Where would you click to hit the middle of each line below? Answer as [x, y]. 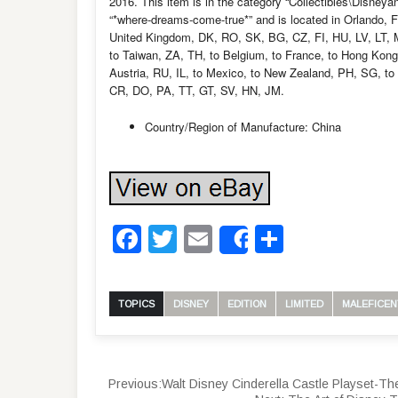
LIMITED [304, 303]
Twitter [219, 239]
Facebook [204, 239]
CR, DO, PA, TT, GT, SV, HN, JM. [197, 90]
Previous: [135, 383]
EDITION [247, 303]
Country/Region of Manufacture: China [243, 127]
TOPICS [136, 303]
